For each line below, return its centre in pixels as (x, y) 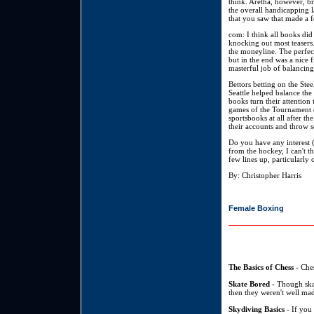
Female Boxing (256, 209)
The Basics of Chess (261, 267)
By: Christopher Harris (265, 176)
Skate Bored (249, 284)
